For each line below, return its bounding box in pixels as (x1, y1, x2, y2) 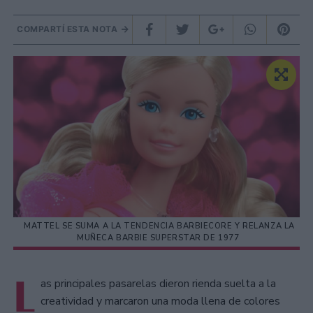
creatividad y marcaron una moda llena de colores (41, 293, 280, 310)
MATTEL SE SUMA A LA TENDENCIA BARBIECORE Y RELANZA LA (24, 221, 295, 232)
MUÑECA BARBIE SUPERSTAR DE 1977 (77, 233, 242, 244)
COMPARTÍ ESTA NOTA (17, 24, 120, 35)
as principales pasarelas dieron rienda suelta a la (41, 276, 276, 292)
